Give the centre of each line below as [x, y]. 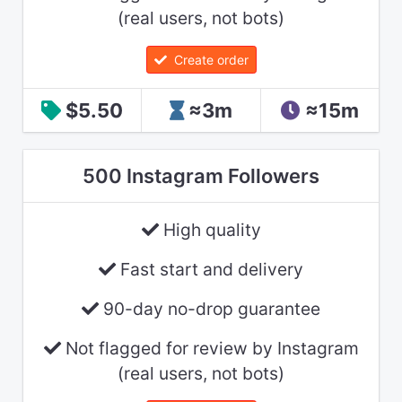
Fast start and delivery [210, 269]
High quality [210, 229]
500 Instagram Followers [201, 175]
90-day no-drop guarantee [210, 308]
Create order [207, 59]
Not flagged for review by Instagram [210, 348]
